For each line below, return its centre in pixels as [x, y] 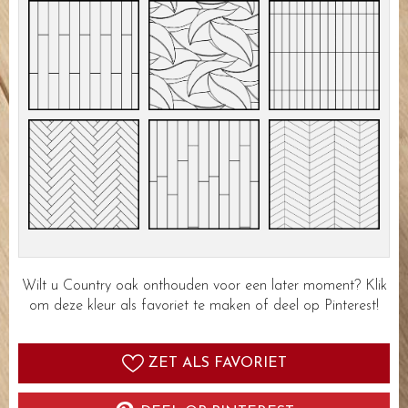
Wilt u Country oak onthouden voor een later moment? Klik [204, 286]
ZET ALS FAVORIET [217, 364]
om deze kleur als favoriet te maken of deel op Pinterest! [204, 306]
